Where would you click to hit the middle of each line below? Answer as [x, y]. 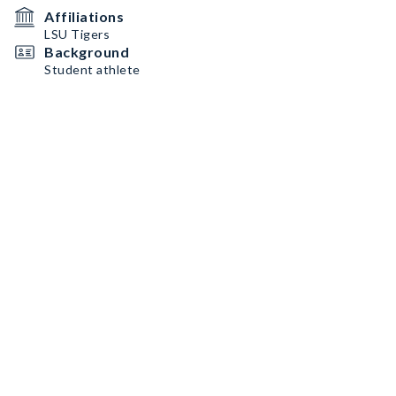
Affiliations [84, 16]
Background [87, 52]
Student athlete [92, 69]
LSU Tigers [77, 34]
